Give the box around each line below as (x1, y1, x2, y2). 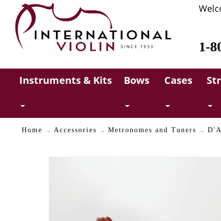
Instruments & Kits (19, 74, 112, 87)
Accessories (53, 126, 97, 134)
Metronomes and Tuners (108, 126, 196, 134)
